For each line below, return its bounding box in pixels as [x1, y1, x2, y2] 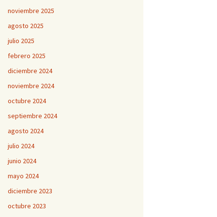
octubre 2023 [8, 201, 46, 210]
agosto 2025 [8, 21, 44, 30]
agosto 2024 [8, 126, 44, 135]
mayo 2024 [8, 171, 39, 180]
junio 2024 [8, 156, 36, 165]
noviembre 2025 [8, 6, 54, 15]
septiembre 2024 [8, 111, 57, 120]
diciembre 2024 [8, 66, 52, 75]
